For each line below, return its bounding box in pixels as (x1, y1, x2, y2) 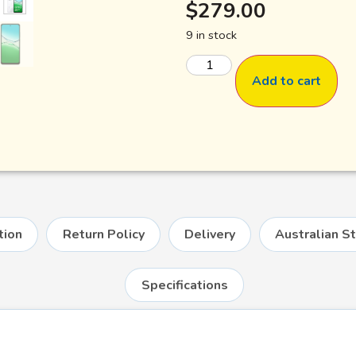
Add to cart (252, 72, 322, 91)
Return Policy (62, 225, 145, 243)
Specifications (141, 276, 228, 294)
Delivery (184, 225, 235, 243)
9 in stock (186, 26, 237, 43)
